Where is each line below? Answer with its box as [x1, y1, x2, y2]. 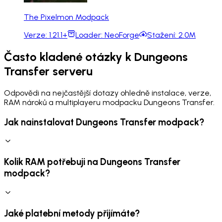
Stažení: [147, 30, 178, 40]
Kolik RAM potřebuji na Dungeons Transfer [4, 156, 180, 168]
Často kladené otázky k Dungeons [4, 50, 188, 64]
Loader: [75, 30, 105, 40]
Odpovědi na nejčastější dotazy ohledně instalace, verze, [4, 88, 211, 98]
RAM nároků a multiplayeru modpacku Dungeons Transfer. [4, 97, 215, 107]
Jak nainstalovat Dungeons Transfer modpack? [4, 116, 204, 128]
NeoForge [105, 30, 139, 40]
